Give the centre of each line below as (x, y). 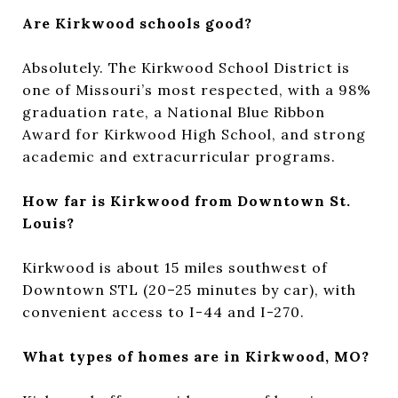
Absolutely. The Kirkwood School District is (186, 67)
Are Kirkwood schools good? (137, 23)
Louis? (48, 223)
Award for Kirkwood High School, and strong (194, 134)
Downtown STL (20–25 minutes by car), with (189, 289)
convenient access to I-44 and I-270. (163, 311)
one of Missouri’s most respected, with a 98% (197, 89)
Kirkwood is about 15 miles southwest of (175, 267)
